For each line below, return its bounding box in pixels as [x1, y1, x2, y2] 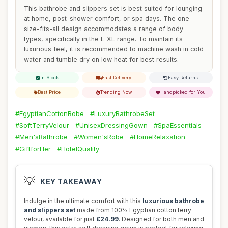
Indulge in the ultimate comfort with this [24, 197, 142, 205]
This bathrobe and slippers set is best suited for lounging [24, 5, 202, 12]
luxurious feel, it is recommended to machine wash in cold [24, 45, 204, 53]
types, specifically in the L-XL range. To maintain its [24, 35, 183, 43]
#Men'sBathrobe [15, 133, 68, 141]
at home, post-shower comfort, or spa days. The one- [24, 15, 192, 22]
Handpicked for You [160, 89, 206, 95]
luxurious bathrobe [142, 197, 204, 205]
